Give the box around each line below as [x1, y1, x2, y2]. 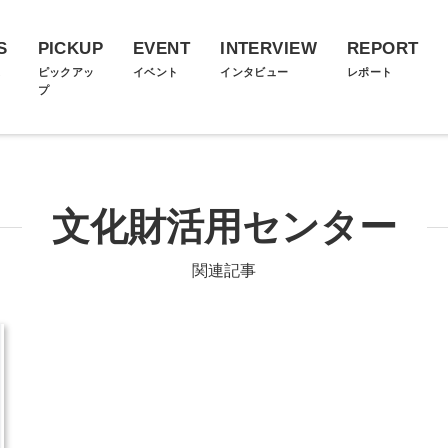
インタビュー [220, 66, 289, 78]
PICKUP [37, 39, 104, 58]
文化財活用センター [51, 206, 397, 248]
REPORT [346, 39, 419, 58]
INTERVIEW [220, 39, 317, 58]
